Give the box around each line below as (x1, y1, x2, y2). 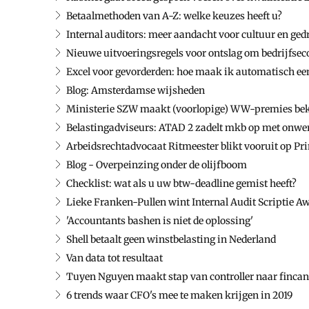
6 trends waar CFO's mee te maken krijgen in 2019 (66, 288, 292, 301)
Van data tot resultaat (66, 251, 163, 264)
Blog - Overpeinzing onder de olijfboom (66, 158, 247, 171)
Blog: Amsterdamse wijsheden (66, 83, 205, 97)
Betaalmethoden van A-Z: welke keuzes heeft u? (66, 9, 282, 22)
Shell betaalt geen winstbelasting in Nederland (66, 232, 276, 246)
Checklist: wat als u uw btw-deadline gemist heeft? (66, 177, 297, 190)
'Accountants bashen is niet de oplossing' (66, 214, 253, 227)
